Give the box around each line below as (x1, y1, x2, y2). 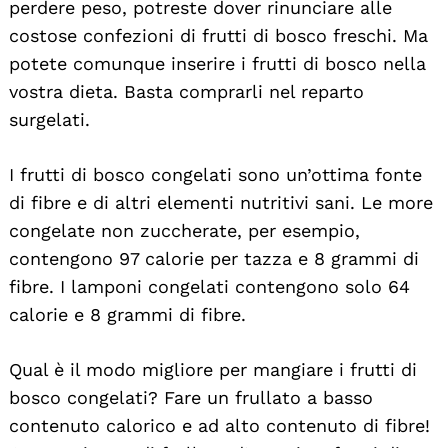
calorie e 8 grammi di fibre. (9, 303, 246, 325)
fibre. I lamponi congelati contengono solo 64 (9, 275, 410, 297)
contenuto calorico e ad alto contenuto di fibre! (9, 414, 430, 436)
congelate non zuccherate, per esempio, (9, 219, 360, 241)
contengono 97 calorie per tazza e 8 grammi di (9, 247, 419, 269)
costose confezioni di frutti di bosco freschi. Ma (9, 24, 428, 46)
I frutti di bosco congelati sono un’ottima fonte (9, 163, 422, 185)
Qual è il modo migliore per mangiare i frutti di (9, 358, 417, 380)
